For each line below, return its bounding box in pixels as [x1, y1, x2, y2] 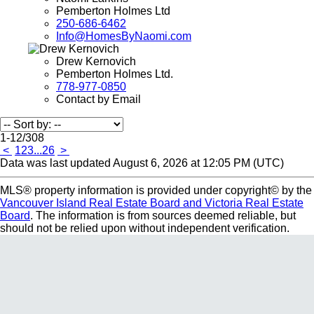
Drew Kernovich [56, 55, 136, 68]
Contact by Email [56, 93, 141, 106]
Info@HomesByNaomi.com [56, 30, 191, 43]
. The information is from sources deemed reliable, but [30, 210, 296, 222]
